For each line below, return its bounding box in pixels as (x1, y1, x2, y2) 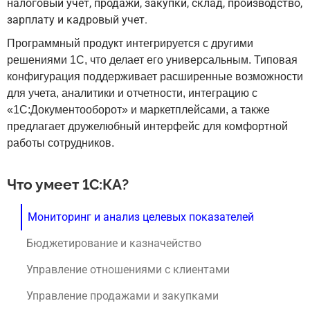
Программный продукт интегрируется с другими (7, 37, 253, 49)
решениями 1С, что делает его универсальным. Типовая (7, 54, 298, 66)
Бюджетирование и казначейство (26, 237, 201, 250)
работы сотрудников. (7, 137, 114, 149)
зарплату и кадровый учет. (7, 13, 147, 26)
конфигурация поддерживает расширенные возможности (7, 71, 303, 82)
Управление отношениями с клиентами (26, 263, 230, 276)
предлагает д (7, 120, 74, 132)
